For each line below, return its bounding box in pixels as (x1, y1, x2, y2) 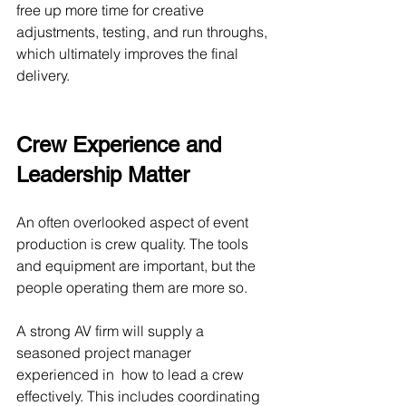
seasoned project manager (16, 343, 195, 362)
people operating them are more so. (16, 278, 247, 296)
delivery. (16, 66, 70, 84)
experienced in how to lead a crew (16, 365, 247, 383)
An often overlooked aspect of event (16, 213, 252, 231)
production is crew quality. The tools (16, 235, 252, 253)
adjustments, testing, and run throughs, (16, 23, 271, 41)
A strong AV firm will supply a (16, 322, 208, 340)
